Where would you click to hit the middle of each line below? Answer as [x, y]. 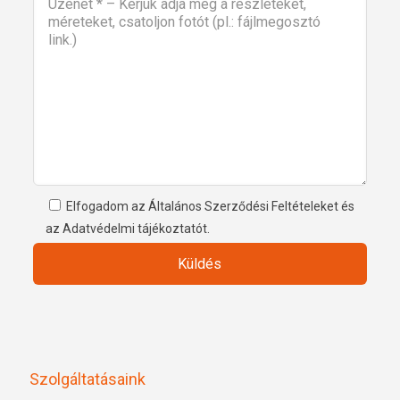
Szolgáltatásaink [87, 379]
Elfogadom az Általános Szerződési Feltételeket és [210, 207]
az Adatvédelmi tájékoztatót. [127, 229]
